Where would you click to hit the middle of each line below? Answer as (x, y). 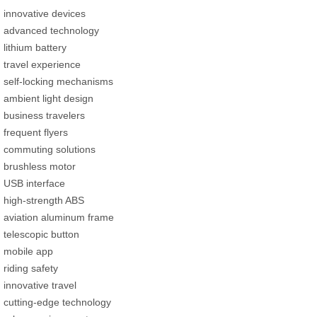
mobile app (28, 251)
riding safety (31, 268)
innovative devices (45, 13)
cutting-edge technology (57, 302)
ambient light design (48, 98)
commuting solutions (50, 149)
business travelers (44, 115)
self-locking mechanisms (58, 81)
